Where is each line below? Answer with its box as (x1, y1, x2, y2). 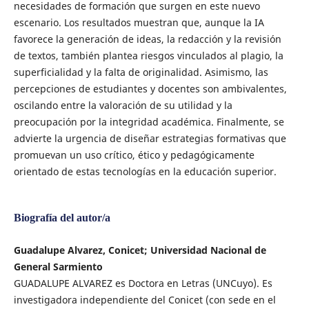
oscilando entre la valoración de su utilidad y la (13, 98, 232, 112)
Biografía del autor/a (13, 211, 110, 223)
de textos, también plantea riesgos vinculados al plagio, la (13, 48, 283, 62)
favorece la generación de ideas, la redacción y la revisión (13, 32, 281, 46)
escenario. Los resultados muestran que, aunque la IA (13, 15, 264, 29)
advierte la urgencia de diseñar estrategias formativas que (13, 131, 286, 145)
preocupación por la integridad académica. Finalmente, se (13, 114, 284, 128)
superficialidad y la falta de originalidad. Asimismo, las (13, 65, 268, 79)
